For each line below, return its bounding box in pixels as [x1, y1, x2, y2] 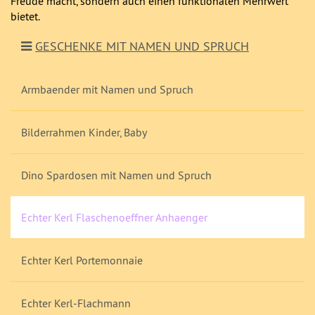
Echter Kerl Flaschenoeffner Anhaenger [21, 210, 207, 224]
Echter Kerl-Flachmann [21, 296, 131, 310]
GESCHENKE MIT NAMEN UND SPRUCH [35, 38, 249, 54]
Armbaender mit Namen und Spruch [21, 82, 193, 96]
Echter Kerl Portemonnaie [21, 253, 143, 267]
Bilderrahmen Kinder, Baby [21, 125, 147, 139]
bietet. [11, 9, 40, 23]
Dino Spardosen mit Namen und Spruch [21, 168, 212, 182]
